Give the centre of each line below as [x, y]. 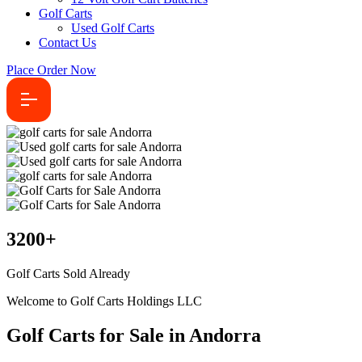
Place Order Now [51, 70]
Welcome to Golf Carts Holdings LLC [104, 301]
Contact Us [67, 42]
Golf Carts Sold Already [68, 273]
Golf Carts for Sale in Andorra [134, 335]
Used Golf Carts [113, 28]
